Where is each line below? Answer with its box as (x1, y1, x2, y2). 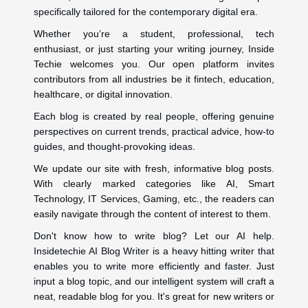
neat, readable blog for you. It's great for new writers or (34, 290, 274, 302)
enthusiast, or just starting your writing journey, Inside (34, 43, 274, 54)
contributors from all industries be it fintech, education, (34, 73, 274, 85)
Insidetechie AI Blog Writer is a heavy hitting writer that (34, 245, 274, 256)
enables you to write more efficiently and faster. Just (34, 260, 274, 272)
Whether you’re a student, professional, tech (34, 27, 274, 39)
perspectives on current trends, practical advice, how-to (34, 125, 274, 137)
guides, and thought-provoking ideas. (34, 140, 195, 152)
